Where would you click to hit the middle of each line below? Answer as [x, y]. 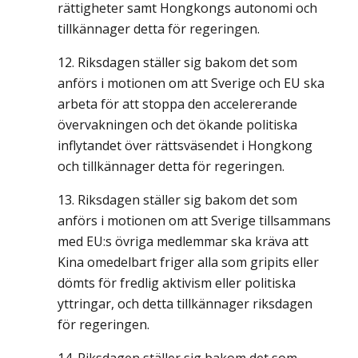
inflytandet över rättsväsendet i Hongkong [185, 145]
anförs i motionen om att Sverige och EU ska [191, 83]
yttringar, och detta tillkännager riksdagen [185, 304]
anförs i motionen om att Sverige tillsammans [194, 221]
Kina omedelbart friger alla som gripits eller [188, 262]
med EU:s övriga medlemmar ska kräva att [183, 241]
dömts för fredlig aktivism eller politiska [177, 283]
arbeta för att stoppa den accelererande [177, 104]
